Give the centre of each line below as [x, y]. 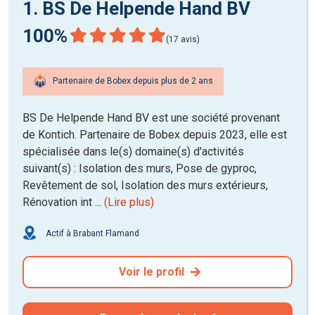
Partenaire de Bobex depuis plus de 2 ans [132, 81]
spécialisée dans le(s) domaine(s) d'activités [133, 151]
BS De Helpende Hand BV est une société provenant [151, 117]
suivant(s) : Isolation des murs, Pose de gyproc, [140, 168]
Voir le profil [153, 271]
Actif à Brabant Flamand [91, 233]
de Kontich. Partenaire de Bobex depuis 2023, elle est [155, 134]
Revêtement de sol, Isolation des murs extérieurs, [145, 185]
